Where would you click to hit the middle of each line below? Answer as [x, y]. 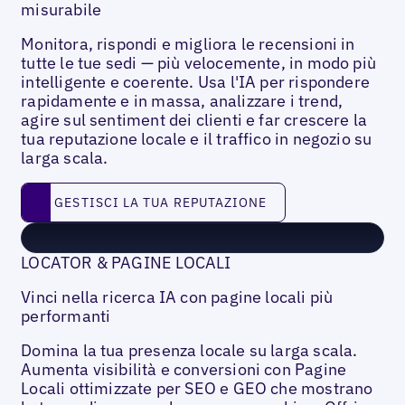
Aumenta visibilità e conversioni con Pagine [184, 369]
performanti [66, 316]
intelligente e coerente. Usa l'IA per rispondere [195, 82]
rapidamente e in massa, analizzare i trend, [182, 101]
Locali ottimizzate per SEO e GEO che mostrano [197, 388]
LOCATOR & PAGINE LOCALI [126, 263]
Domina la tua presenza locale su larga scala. [189, 350]
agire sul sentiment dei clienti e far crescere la [194, 120]
